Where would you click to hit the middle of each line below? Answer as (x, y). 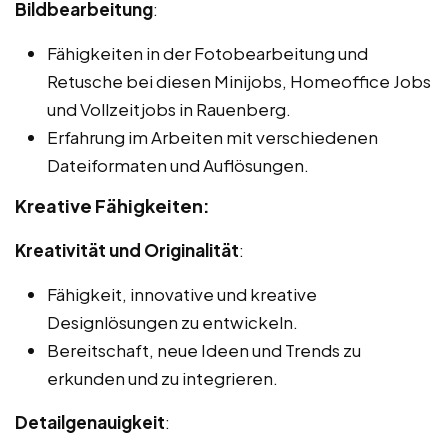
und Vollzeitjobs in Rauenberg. (169, 108)
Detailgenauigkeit (90, 421)
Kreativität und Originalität (127, 249)
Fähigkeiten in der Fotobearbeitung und (207, 52)
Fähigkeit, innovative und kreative (182, 293)
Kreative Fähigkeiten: (112, 205)
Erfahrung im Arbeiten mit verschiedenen (212, 136)
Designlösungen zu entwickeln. (172, 321)
